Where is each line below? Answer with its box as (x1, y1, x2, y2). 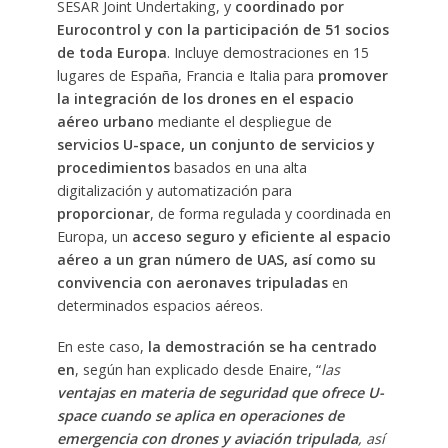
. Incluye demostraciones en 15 (166, 43, 369, 63)
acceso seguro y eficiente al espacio (131, 227, 391, 247)
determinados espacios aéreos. (56, 296, 263, 316)
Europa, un (56, 227, 132, 247)
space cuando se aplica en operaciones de (56, 406, 344, 426)
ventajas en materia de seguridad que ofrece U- (56, 383, 384, 403)
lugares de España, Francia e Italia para (56, 66, 318, 86)
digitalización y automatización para (56, 181, 292, 201)
